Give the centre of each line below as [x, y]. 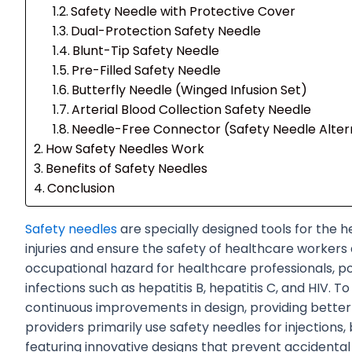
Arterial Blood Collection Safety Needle [192, 109]
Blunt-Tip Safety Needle [146, 50]
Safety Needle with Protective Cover [183, 11]
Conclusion [81, 188]
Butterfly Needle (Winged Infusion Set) [190, 90]
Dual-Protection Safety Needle [166, 31]
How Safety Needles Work [125, 148]
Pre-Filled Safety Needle [147, 70]
